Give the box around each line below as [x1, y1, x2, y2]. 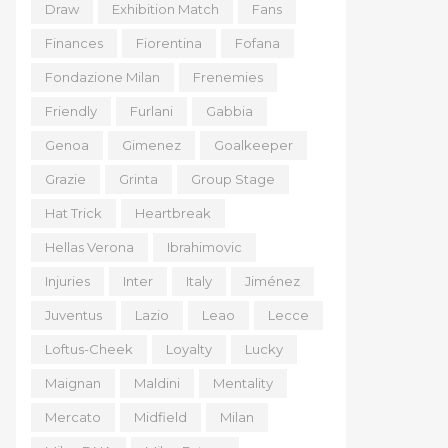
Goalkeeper [214, 137, 293, 153]
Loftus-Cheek [45, 341, 133, 357]
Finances [45, 35, 103, 51]
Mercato [45, 409, 101, 425]
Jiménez [245, 273, 300, 289]
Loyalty [166, 341, 212, 357]
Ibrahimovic [167, 239, 242, 255]
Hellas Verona [45, 239, 134, 255]
